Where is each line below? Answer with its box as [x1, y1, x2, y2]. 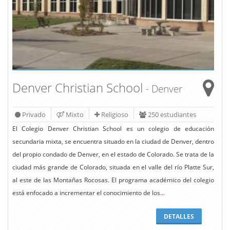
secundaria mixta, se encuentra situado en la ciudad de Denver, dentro [12, 137, 214, 146]
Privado [21, 109, 46, 119]
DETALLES [164, 212, 194, 221]
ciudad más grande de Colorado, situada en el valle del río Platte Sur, [12, 162, 214, 171]
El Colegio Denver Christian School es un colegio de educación [12, 124, 214, 133]
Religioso [100, 109, 128, 119]
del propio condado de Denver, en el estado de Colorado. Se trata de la [12, 149, 214, 159]
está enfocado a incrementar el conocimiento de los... [12, 188, 165, 197]
